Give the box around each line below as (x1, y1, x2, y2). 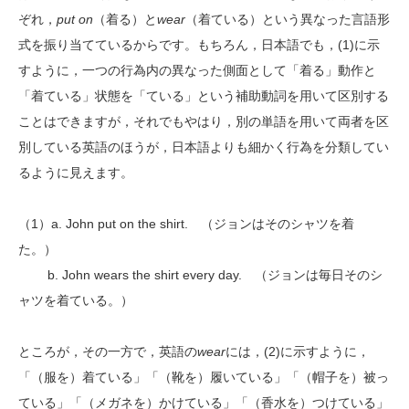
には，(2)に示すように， (225, 344, 370, 360)
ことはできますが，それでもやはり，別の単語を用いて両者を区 (18, 114, 389, 130)
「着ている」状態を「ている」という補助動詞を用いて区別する (18, 89, 389, 104)
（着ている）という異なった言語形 (185, 12, 390, 27)
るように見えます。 (18, 165, 133, 181)
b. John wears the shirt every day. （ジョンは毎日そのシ (18, 267, 383, 283)
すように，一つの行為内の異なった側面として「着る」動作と (18, 63, 376, 79)
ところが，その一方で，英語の (18, 344, 197, 360)
